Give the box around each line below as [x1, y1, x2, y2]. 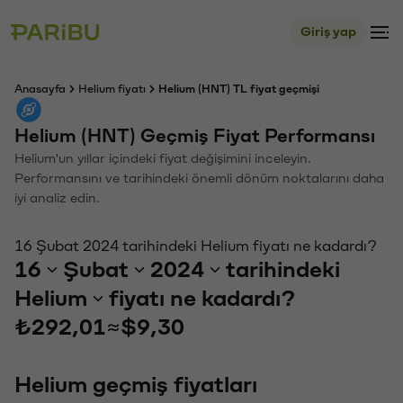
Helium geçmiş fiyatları [14, 373, 257, 397]
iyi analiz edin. [14, 192, 100, 205]
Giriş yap [300, 25, 356, 39]
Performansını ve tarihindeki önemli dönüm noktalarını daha [14, 172, 384, 185]
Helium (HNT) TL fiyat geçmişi [158, 84, 319, 94]
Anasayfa [14, 84, 66, 94]
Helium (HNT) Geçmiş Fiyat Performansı [14, 127, 375, 146]
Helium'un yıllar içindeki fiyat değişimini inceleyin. [14, 152, 311, 166]
